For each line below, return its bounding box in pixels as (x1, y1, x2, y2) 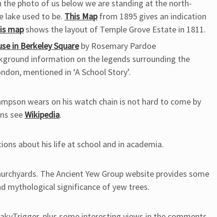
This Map (64, 11, 97, 22)
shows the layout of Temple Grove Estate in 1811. (24, 24, 206, 35)
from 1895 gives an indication (97, 11, 206, 22)
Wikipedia (25, 109, 60, 120)
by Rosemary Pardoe (79, 40, 156, 51)
